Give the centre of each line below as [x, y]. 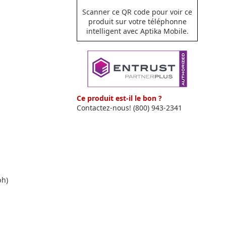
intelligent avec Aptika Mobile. [137, 31]
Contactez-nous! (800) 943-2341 [129, 107]
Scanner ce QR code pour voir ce [137, 12]
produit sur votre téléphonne [137, 21]
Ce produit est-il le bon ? [119, 98]
